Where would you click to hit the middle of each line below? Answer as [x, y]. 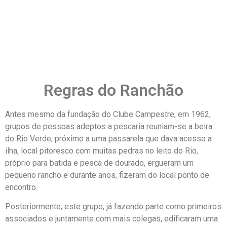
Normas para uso [113, 39]
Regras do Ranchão [113, 90]
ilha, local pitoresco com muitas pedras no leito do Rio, [102, 151]
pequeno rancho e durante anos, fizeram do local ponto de [107, 175]
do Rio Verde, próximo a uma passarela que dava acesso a [108, 139]
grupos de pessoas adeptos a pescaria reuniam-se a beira [109, 126]
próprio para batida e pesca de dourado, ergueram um [99, 163]
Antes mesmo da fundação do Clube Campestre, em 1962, [108, 114]
